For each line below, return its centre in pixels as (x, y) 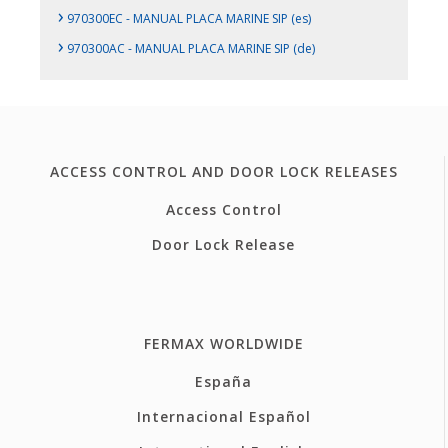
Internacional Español (223, 416)
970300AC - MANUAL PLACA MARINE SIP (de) (190, 49)
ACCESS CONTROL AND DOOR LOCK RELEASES (223, 171)
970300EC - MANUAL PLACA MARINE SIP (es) (188, 19)
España (223, 381)
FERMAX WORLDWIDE (223, 343)
